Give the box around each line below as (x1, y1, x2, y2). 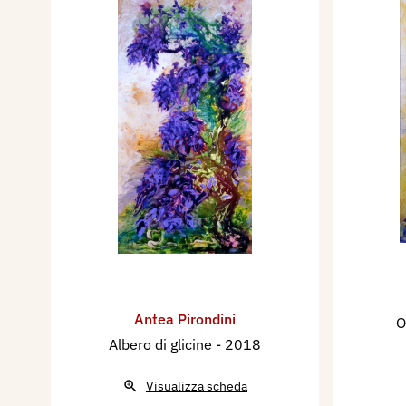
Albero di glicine (109, 334, 216, 353)
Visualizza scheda (146, 377, 247, 394)
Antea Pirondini (134, 309, 236, 328)
